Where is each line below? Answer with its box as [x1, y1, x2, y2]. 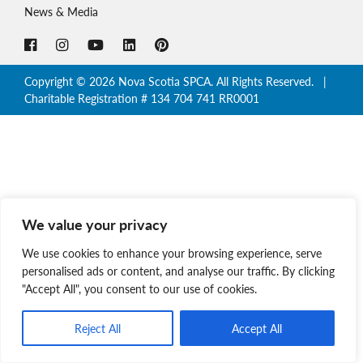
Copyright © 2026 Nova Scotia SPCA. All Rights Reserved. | [24, 73, 333, 89]
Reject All [74, 320, 121, 336]
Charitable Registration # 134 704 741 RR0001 [24, 90, 259, 106]
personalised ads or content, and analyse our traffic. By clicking [22, 263, 335, 279]
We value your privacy [22, 214, 168, 234]
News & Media [24, 3, 98, 19]
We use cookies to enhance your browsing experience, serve [22, 245, 322, 261]
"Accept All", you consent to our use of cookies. [22, 280, 257, 297]
